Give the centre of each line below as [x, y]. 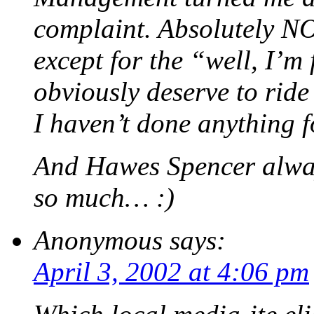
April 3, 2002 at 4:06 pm [171, 272]
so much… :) [104, 198]
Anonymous [98, 240]
